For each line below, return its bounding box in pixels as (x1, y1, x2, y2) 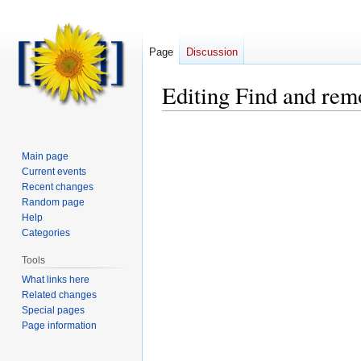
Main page (22, 150, 69, 162)
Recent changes (22, 180, 94, 193)
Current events (22, 165, 87, 177)
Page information (22, 319, 98, 331)
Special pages (22, 304, 85, 316)
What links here (22, 273, 90, 285)
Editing (162, 80, 235, 110)
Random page (22, 196, 85, 208)
